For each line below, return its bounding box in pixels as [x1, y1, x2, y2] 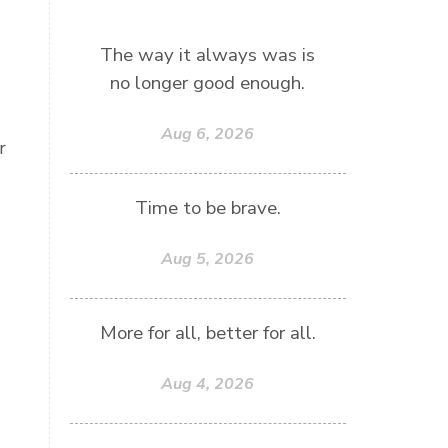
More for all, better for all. [99, 320, 316, 346]
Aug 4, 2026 [161, 373, 255, 395]
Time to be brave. [134, 195, 281, 221]
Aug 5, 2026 [161, 248, 255, 270]
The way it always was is [100, 42, 316, 68]
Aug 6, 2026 [161, 123, 255, 145]
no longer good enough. [110, 70, 306, 96]
